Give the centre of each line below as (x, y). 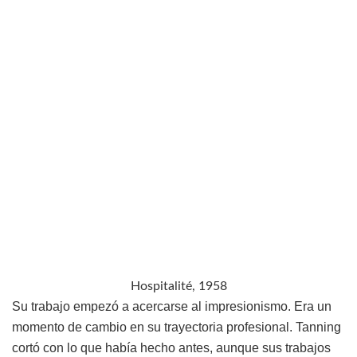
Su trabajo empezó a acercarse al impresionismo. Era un (172, 307)
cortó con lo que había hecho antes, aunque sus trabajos (171, 348)
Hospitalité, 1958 (178, 286)
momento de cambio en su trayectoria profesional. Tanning (177, 328)
